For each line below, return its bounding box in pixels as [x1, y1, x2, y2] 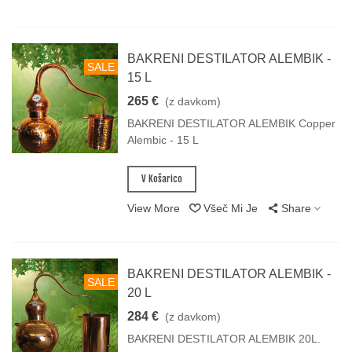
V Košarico [141, 173, 183, 185]
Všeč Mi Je [203, 202, 258, 215]
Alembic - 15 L [127, 134, 200, 147]
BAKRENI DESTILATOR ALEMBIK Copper [127, 117, 336, 130]
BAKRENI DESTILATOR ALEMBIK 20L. [127, 332, 321, 346]
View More [127, 202, 181, 215]
